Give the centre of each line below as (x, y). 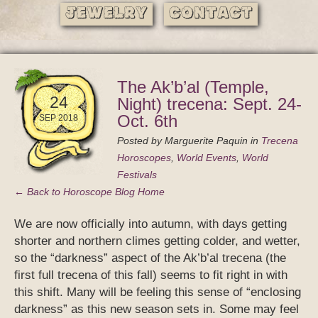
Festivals (137, 175)
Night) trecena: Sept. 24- (209, 104)
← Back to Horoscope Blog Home (89, 192)
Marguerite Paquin (206, 141)
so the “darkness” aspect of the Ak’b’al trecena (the (150, 258)
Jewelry (106, 14)
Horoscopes (144, 158)
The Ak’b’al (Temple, (193, 87)
